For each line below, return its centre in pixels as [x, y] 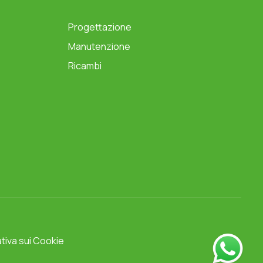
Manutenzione [99, 47]
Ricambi [85, 66]
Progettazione [100, 27]
